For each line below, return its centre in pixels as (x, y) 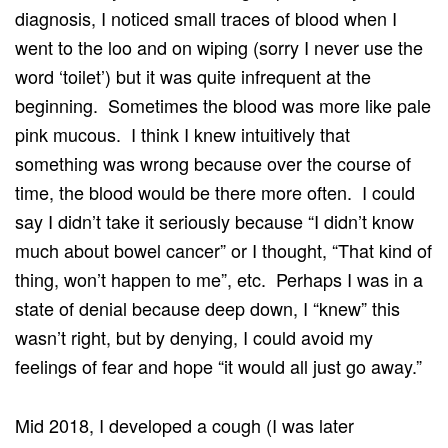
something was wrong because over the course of (213, 162)
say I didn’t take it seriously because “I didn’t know (214, 220)
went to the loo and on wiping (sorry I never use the (219, 46)
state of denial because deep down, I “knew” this (207, 307)
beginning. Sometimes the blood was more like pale (223, 104)
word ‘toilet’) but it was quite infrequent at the (193, 75)
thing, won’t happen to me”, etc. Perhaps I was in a (219, 278)
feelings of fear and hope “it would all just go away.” (218, 365)
